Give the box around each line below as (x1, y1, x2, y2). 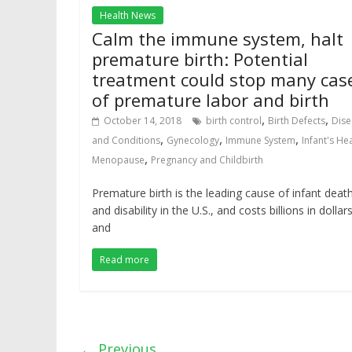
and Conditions (92, 134, 160, 147)
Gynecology (167, 134, 219, 147)
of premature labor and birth (92, 88, 329, 112)
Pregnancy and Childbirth (151, 153, 263, 167)
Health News (100, 9, 156, 22)
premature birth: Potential (92, 47, 308, 71)
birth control (206, 114, 262, 127)
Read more (100, 253, 149, 266)
